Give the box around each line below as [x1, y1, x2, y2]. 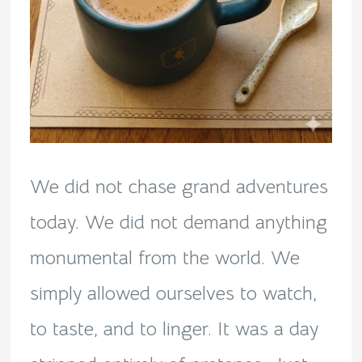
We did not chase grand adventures [29, 175, 328, 200]
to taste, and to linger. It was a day [29, 317, 318, 342]
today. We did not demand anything [29, 210, 327, 235]
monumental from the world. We [29, 246, 300, 271]
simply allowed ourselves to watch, [29, 281, 317, 306]
